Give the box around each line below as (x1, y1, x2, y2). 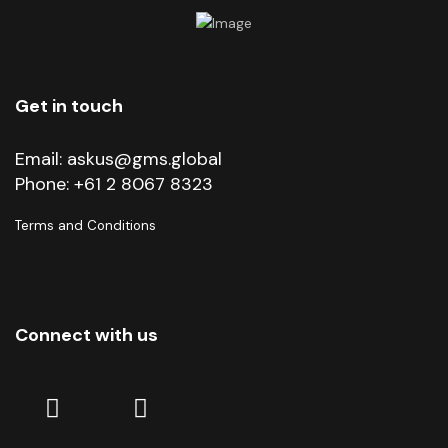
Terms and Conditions (15, 217, 156, 235)
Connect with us (15, 323, 158, 348)
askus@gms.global (67, 147, 222, 172)
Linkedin (60, 390, 169, 424)
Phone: (15, 172, 74, 197)
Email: (15, 147, 67, 172)
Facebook (148, 390, 273, 424)
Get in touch (15, 94, 123, 119)
